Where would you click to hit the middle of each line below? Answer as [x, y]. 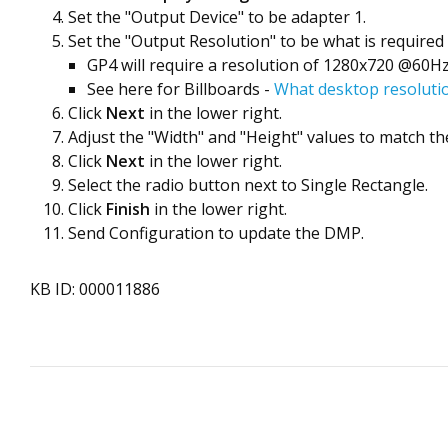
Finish [130, 209]
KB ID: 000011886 [95, 289]
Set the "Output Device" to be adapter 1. [217, 17]
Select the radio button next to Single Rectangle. [248, 185]
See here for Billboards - [180, 89]
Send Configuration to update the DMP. [216, 233]
